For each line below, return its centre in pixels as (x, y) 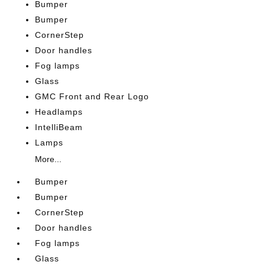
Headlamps (59, 112)
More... (49, 159)
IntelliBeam (59, 127)
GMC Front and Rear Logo (92, 96)
